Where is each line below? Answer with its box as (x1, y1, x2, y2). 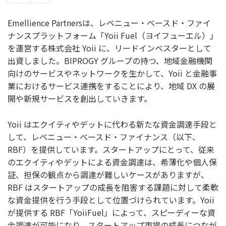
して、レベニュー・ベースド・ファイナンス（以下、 (8, 130, 200, 143)
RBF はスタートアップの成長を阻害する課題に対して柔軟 (8, 181, 218, 193)
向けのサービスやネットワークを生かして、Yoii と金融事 (8, 67, 217, 80)
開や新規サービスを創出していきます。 (8, 92, 152, 105)
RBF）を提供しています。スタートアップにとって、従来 (8, 143, 214, 155)
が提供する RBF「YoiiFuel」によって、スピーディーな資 (8, 206, 215, 218)
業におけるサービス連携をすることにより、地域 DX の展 (8, 80, 215, 92)
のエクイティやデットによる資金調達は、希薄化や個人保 (8, 155, 217, 168)
